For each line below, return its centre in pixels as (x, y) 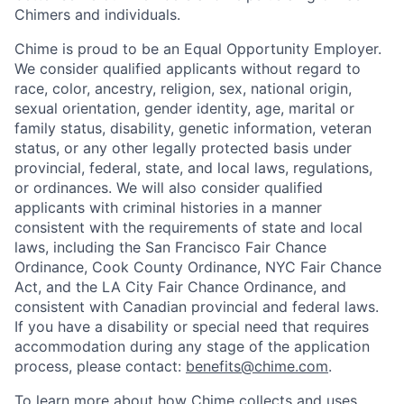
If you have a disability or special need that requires (192, 326)
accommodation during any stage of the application (192, 346)
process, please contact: (100, 366)
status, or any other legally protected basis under (183, 147)
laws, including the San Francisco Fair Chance (170, 247)
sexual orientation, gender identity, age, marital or (184, 108)
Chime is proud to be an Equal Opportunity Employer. (198, 48)
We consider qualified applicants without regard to (188, 68)
